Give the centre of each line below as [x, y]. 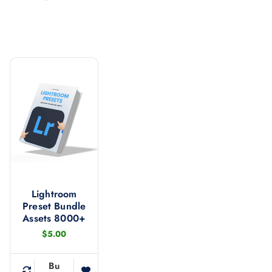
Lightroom [54, 194]
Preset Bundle [54, 206]
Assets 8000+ [54, 218]
